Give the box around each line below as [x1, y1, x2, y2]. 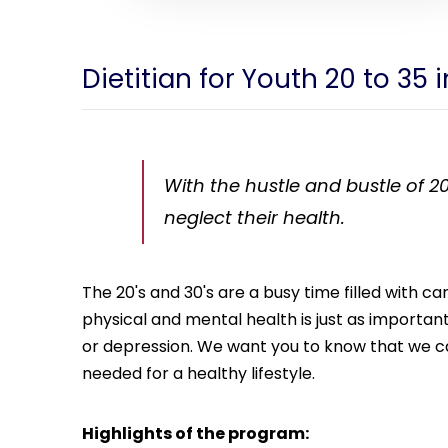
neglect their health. [164, 205, 345, 231]
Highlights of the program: [82, 422, 309, 446]
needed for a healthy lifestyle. [82, 362, 315, 386]
